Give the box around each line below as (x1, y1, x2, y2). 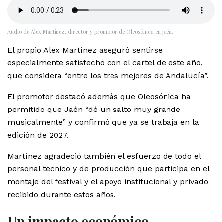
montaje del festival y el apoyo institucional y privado (7, 176, 208, 186)
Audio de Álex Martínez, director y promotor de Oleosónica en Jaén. (7, 27, 173, 35)
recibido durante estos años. (7, 189, 116, 199)
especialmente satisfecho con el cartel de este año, (7, 57, 203, 67)
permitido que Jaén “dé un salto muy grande (7, 104, 180, 114)
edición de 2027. (7, 130, 69, 140)
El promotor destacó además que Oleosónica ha (7, 91, 191, 101)
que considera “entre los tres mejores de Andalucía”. (7, 70, 209, 80)
